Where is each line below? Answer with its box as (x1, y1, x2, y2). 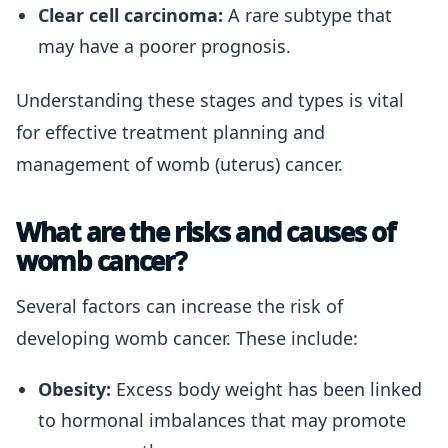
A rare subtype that (223, 3, 392, 27)
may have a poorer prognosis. (38, 34, 291, 58)
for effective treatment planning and (16, 120, 325, 144)
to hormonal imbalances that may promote (38, 408, 406, 432)
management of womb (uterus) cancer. (16, 152, 343, 176)
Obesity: (38, 377, 111, 401)
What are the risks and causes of (16, 214, 395, 250)
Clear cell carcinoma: (38, 3, 223, 27)
